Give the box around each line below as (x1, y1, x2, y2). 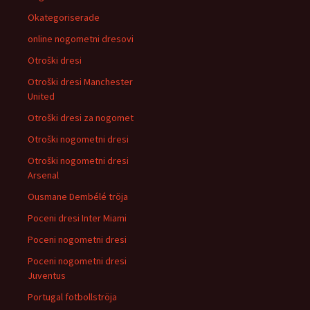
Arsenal (28, 169, 59, 181)
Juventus (28, 269, 66, 282)
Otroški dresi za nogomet (28, 111, 134, 124)
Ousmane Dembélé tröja (28, 190, 128, 203)
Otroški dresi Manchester (28, 75, 133, 88)
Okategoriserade (28, 11, 100, 24)
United (28, 90, 55, 102)
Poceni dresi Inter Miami (28, 212, 127, 224)
